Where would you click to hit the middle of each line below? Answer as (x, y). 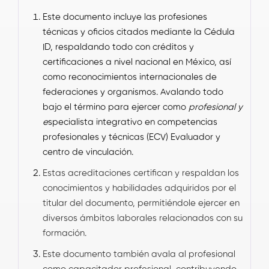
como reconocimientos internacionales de (130, 77)
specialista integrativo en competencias (133, 122)
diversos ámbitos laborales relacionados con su (143, 218)
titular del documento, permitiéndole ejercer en (141, 203)
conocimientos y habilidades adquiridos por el (139, 188)
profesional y (216, 107)
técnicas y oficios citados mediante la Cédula (139, 32)
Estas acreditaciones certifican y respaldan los (141, 173)
